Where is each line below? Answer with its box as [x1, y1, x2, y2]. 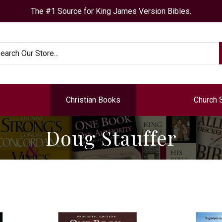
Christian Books [66, 95, 121, 105]
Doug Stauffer [46, 124, 176, 151]
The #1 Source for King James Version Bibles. [31, 6, 191, 16]
